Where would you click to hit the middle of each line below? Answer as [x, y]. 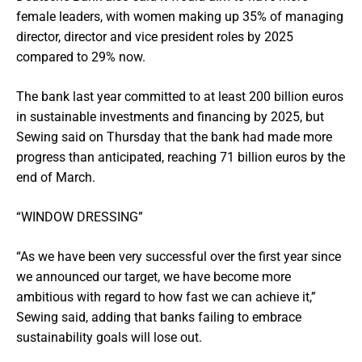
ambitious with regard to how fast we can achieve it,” [166, 297]
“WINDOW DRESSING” [80, 217]
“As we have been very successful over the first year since [179, 257]
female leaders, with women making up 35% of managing [180, 17]
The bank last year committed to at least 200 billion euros [180, 97]
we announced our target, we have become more [154, 277]
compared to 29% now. [81, 57]
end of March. [56, 177]
